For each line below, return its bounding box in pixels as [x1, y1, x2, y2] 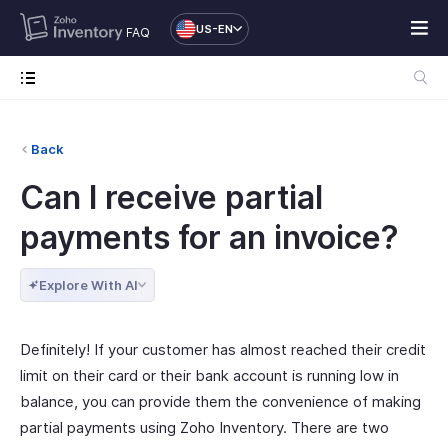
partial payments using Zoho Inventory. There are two [20, 418, 389, 437]
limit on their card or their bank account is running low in [20, 366, 399, 385]
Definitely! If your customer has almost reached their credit [20, 340, 426, 359]
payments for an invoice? [20, 218, 399, 257]
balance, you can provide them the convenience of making [20, 392, 421, 411]
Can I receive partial [20, 178, 323, 217]
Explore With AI [39, 277, 138, 293]
